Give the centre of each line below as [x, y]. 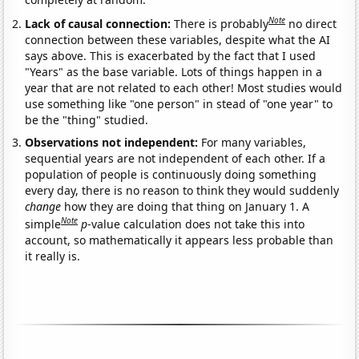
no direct [313, 23]
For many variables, [254, 142]
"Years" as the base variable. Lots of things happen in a [174, 71]
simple [43, 224]
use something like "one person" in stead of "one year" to [179, 103]
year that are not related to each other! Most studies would [184, 87]
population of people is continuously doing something [171, 174]
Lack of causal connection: [100, 23]
